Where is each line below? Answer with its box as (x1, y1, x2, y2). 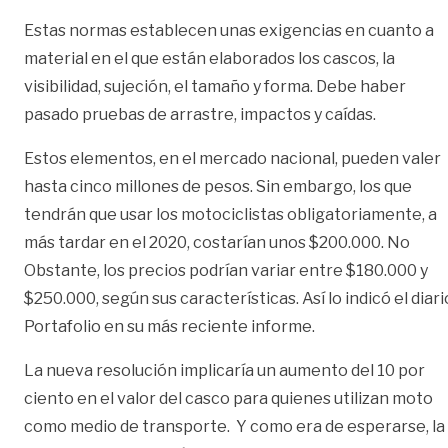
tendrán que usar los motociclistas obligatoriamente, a (24, 205, 437, 225)
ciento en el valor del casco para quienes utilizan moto (24, 389, 433, 409)
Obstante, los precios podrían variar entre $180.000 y (24, 261, 428, 281)
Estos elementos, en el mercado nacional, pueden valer (24, 149, 441, 169)
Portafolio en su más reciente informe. (24, 317, 321, 337)
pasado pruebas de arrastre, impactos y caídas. (24, 105, 376, 125)
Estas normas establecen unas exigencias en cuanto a (24, 21, 434, 41)
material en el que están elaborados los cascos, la (24, 49, 395, 69)
